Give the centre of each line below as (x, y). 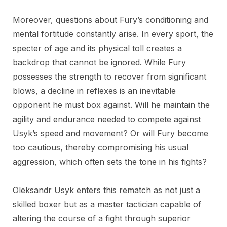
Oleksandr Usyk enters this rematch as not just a (106, 190)
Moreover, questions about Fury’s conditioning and (110, 20)
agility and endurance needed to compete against (107, 119)
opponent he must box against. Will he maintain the (111, 105)
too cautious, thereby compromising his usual (101, 147)
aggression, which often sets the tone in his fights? (110, 162)
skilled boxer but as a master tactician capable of (107, 204)
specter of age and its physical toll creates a (97, 48)
